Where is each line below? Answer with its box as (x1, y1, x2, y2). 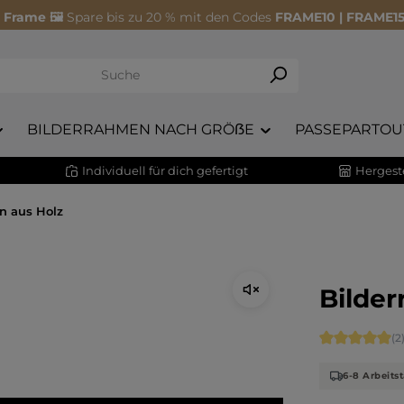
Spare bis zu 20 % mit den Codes (67, 9, 275, 25)
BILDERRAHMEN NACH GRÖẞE (27, 121, 254, 139)
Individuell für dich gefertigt (82, 162, 248, 178)
